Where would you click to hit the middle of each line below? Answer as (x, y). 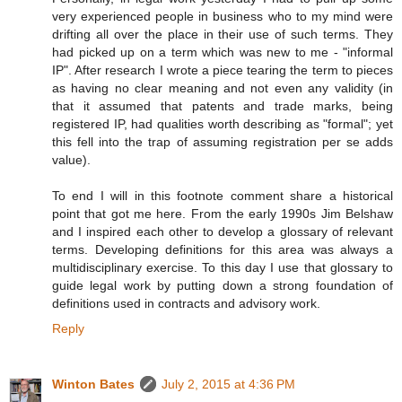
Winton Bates (93, 385)
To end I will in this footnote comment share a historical (223, 196)
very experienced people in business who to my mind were (223, 17)
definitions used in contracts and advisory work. (186, 304)
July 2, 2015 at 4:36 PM (228, 385)
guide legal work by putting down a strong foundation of (223, 286)
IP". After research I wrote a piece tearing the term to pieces (223, 70)
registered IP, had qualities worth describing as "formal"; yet (223, 124)
